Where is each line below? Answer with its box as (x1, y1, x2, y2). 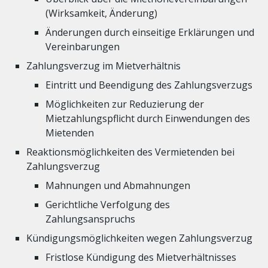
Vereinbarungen (45, 40, 120, 53)
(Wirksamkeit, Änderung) (45, 7, 157, 20)
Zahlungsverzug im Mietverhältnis (26, 59, 181, 72)
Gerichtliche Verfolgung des (45, 198, 170, 211)
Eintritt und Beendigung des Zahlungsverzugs (45, 78, 252, 92)
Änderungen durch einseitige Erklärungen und (45, 26, 254, 39)
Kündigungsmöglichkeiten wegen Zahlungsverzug (26, 232, 252, 245)
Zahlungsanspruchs (45, 212, 135, 226)
